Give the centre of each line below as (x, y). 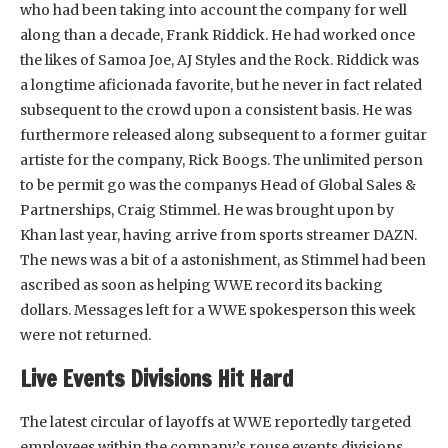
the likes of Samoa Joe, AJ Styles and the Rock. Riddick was (219, 59)
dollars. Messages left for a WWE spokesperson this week (218, 309)
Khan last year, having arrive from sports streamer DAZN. (218, 234)
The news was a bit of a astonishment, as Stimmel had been (223, 259)
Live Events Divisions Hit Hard (156, 378)
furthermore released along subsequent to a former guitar (223, 134)
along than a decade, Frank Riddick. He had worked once (217, 34)
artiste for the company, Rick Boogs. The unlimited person (221, 159)
